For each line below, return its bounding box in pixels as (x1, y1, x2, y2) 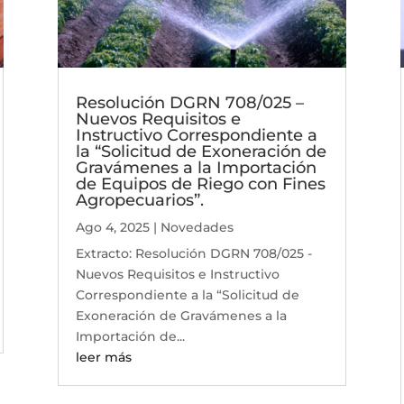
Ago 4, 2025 (75, 219, 150, 236)
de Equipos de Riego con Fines (75, 174, 326, 195)
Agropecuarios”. (75, 190, 204, 211)
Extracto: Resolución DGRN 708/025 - (75, 245, 312, 262)
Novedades (160, 219, 234, 236)
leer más (75, 349, 132, 366)
